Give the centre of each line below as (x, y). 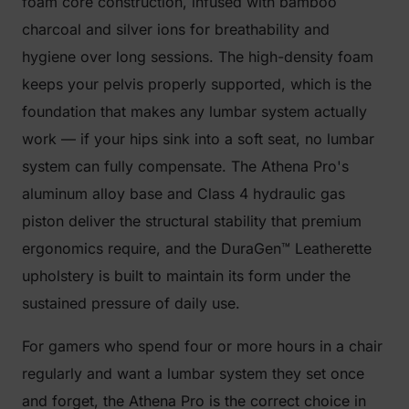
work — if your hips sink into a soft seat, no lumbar (198, 139)
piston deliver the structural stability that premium (192, 221)
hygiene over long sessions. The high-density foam (198, 57)
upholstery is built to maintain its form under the (186, 276)
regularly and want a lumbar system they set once (193, 373)
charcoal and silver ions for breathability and (176, 29)
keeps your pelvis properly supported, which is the (197, 84)
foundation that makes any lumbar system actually (194, 111)
